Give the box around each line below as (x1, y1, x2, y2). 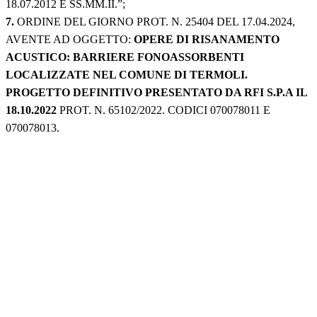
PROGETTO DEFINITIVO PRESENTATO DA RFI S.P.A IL (6, 86, 307, 99)
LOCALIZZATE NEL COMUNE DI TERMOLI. (6, 69, 248, 81)
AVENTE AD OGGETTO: (6, 33, 134, 46)
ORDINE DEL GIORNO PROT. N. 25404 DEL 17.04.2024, (14, 16, 295, 28)
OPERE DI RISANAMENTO (134, 33, 279, 46)
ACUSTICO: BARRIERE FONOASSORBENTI (6, 51, 244, 64)
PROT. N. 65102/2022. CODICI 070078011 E (57, 104, 270, 117)
